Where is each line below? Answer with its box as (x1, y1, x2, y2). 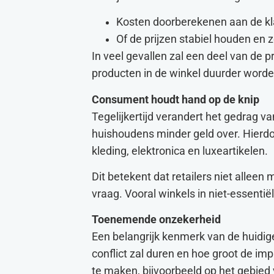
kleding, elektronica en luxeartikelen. (92, 144, 268, 157)
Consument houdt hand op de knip (92, 93, 259, 106)
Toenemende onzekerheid (92, 213, 221, 226)
